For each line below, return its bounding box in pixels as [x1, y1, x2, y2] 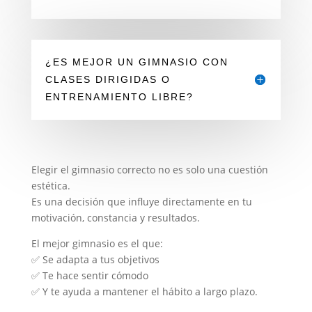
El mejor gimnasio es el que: [31, 236, 163, 250]
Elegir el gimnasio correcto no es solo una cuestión [31, 162, 268, 176]
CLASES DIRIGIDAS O [45, 73, 171, 85]
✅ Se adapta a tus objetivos [31, 252, 159, 266]
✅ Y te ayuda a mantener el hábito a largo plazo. [31, 284, 258, 298]
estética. [31, 178, 70, 192]
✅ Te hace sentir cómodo [31, 268, 148, 282]
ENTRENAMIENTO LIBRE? [45, 91, 194, 102]
